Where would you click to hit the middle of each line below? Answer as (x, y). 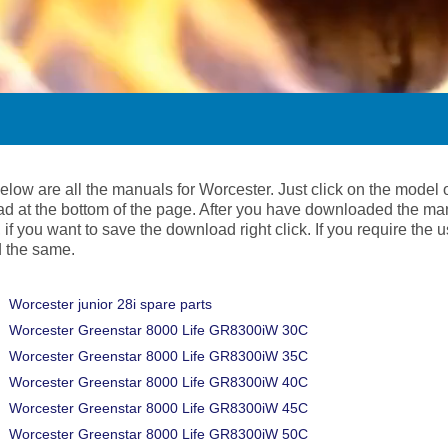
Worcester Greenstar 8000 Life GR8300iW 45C (158, 408)
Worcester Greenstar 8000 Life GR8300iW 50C (158, 434)
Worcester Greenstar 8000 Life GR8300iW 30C (158, 330)
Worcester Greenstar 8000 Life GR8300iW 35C (158, 356)
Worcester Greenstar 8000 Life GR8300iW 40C (158, 382)
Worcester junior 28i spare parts (110, 304)
